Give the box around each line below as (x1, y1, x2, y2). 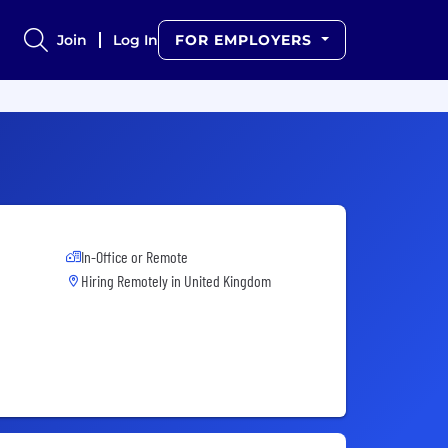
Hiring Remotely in (81, 271, 184, 290)
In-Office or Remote (81, 247, 188, 266)
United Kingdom (184, 271, 271, 290)
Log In (113, 31, 159, 49)
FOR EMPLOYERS (175, 31, 318, 49)
